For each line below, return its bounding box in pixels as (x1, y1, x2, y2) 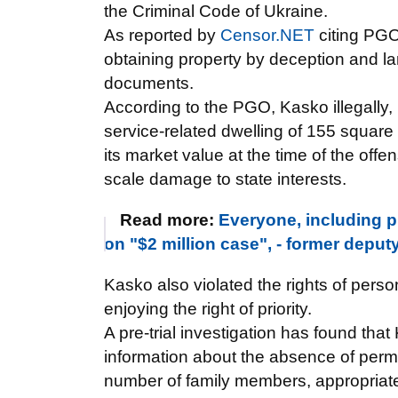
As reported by (104, 26, 220, 44)
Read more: (120, 211, 219, 229)
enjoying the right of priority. (104, 299, 312, 318)
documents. (104, 74, 194, 92)
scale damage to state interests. (104, 170, 346, 188)
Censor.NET (220, 26, 314, 44)
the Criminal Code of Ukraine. (104, 2, 328, 20)
